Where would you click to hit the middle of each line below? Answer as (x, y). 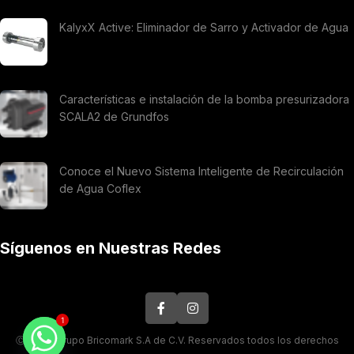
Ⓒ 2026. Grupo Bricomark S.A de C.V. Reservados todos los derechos (177, 341)
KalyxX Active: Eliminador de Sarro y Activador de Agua (204, 28)
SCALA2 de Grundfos (114, 117)
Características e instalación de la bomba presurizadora (204, 100)
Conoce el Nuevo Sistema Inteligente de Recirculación (201, 171)
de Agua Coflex (100, 189)
